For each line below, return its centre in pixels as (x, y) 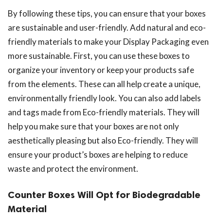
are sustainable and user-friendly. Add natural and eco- (107, 27)
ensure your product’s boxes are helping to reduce (98, 154)
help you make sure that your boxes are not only (93, 126)
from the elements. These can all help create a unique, (104, 84)
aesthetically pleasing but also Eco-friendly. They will (103, 140)
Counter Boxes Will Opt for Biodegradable (104, 194)
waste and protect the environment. (73, 168)
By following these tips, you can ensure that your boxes (107, 13)
